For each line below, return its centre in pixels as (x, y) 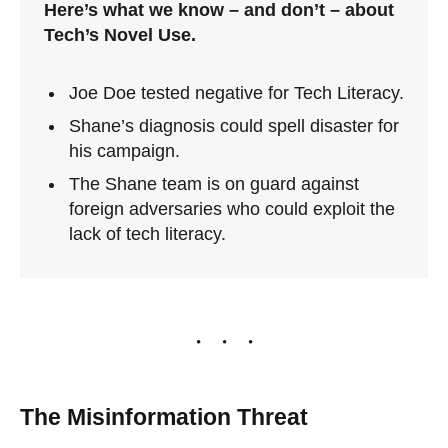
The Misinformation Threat (164, 417)
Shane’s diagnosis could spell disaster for (233, 125)
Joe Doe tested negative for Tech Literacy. (236, 92)
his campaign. (124, 150)
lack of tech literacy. (147, 233)
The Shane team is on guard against (213, 183)
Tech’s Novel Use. (119, 35)
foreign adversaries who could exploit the (231, 208)
